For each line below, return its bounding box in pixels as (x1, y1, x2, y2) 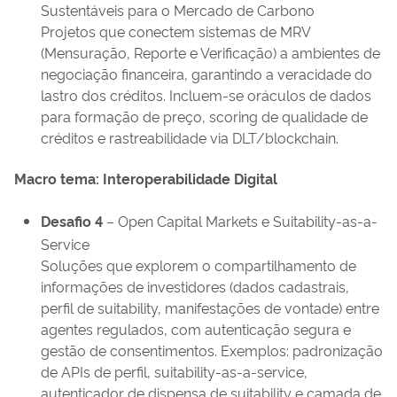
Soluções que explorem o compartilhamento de (41, 255, 356, 276)
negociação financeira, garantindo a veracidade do (41, 64, 372, 84)
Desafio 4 (41, 211, 103, 231)
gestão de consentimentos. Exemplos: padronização (41, 340, 383, 361)
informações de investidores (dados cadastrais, (41, 276, 349, 297)
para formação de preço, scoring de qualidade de (41, 106, 368, 127)
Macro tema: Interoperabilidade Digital (14, 168, 277, 189)
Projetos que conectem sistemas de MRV (41, 21, 310, 42)
